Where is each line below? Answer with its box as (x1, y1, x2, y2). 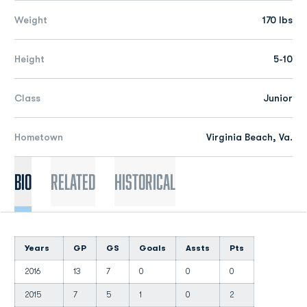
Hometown (14, 132, 63, 143)
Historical (114, 170, 175, 193)
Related (51, 170, 95, 193)
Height (14, 53, 45, 64)
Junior (263, 93, 293, 103)
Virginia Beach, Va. (206, 132, 293, 143)
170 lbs (262, 14, 293, 25)
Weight (14, 14, 47, 25)
